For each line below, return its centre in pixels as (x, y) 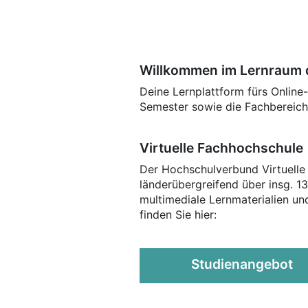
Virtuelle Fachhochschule (221, 147)
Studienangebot (242, 264)
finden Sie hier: (178, 214)
